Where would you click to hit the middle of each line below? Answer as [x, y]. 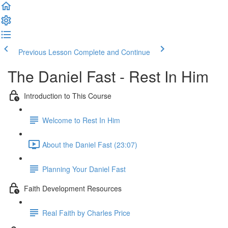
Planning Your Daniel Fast [84, 169]
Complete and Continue [112, 52]
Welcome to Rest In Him [81, 120]
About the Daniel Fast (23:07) [90, 144]
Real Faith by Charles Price [86, 212]
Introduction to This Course [68, 95]
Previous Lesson [45, 52]
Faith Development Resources [73, 188]
